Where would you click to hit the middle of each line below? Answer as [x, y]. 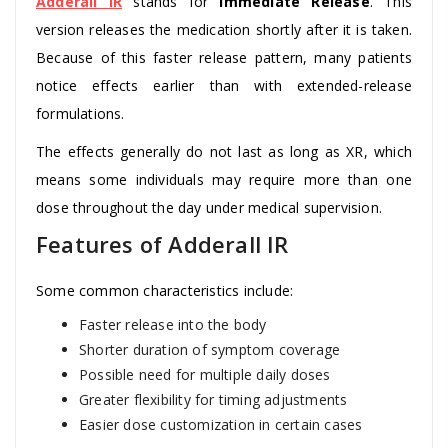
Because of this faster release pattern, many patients [224, 57]
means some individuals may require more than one [224, 179]
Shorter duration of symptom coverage [210, 349]
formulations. [80, 113]
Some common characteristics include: [165, 290]
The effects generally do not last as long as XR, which [224, 151]
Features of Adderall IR [162, 243]
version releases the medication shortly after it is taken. [224, 29]
